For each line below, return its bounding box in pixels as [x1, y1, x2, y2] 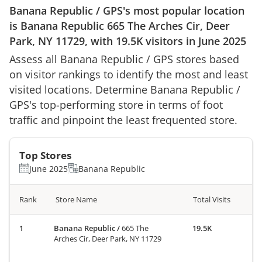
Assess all [9, 51, 60, 66]
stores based [173, 51, 239, 66]
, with [85, 33, 116, 48]
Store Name [56, 194, 97, 205]
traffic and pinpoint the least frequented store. [9, 112, 237, 127]
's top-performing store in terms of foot [29, 97, 223, 112]
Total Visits [192, 194, 230, 205]
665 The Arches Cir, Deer [107, 18, 230, 33]
